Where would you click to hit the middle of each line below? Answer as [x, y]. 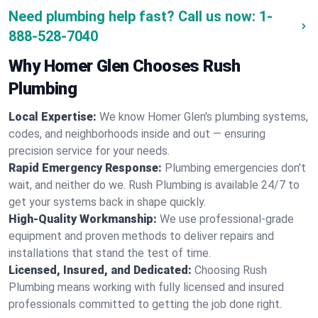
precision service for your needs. [89, 151]
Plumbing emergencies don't [235, 168]
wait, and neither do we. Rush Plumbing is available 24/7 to [154, 185]
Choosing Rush [231, 270]
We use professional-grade [227, 219]
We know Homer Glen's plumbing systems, [204, 117]
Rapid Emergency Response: [85, 168]
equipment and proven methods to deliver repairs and [141, 236]
